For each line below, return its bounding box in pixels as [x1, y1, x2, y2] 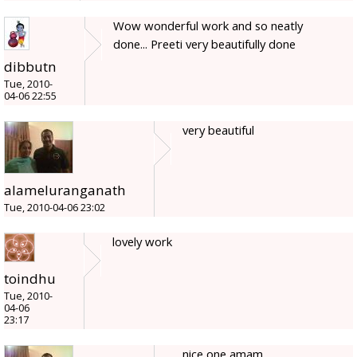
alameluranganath [4, 180, 126, 199]
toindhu [4, 269, 56, 288]
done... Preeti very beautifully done [113, 35, 296, 52]
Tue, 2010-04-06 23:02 [4, 200, 105, 214]
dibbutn [4, 57, 57, 76]
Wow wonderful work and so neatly [113, 17, 303, 33]
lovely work [112, 233, 172, 249]
